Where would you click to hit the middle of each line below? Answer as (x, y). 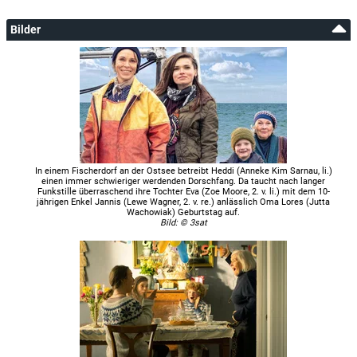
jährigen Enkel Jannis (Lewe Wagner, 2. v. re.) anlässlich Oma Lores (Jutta (184, 202)
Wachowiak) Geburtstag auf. (184, 212)
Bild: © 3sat (183, 222)
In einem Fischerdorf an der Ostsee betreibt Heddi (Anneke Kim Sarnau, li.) (183, 171)
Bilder (25, 29)
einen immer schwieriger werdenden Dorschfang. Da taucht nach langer (184, 181)
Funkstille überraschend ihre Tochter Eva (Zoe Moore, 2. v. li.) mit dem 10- (183, 191)
